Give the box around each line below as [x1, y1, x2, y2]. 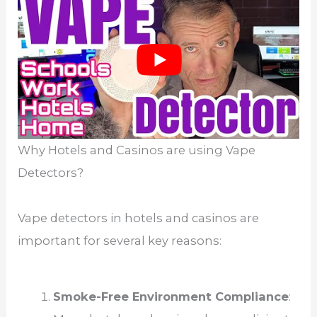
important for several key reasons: [18, 233, 222, 248]
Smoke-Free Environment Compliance [52, 289, 289, 304]
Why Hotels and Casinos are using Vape [18, 142, 256, 157]
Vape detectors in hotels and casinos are [18, 210, 260, 225]
